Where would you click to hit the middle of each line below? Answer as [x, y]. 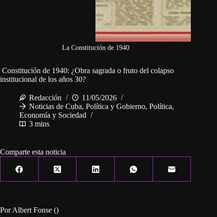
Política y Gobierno [116, 107]
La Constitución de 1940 [95, 48]
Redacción [45, 98]
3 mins [39, 124]
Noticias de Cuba [55, 107]
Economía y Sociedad [53, 115]
